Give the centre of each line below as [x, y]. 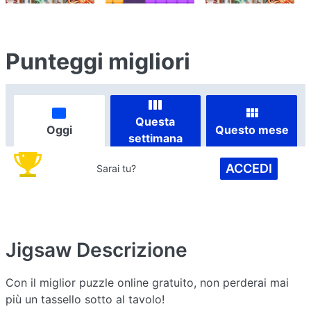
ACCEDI [249, 168]
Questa [155, 121]
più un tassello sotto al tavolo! [85, 299]
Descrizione [132, 250]
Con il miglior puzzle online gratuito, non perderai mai [147, 282]
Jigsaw [39, 250]
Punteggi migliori [98, 61]
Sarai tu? [117, 169]
